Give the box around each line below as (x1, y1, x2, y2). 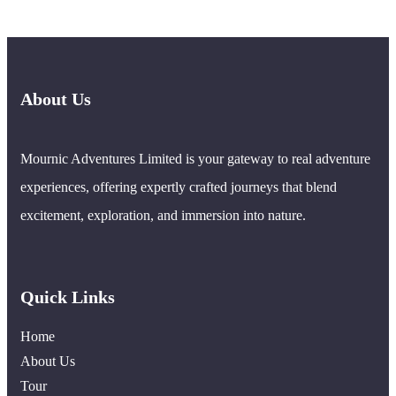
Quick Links (20, 286, 115, 307)
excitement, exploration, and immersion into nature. (20, 207, 306, 223)
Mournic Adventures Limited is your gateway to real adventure (20, 150, 370, 166)
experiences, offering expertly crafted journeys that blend (20, 179, 337, 194)
